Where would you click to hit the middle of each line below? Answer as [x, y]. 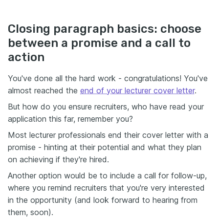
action [26, 57]
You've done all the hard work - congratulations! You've [108, 78]
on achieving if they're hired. [58, 159]
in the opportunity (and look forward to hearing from [103, 200]
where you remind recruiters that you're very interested [106, 188]
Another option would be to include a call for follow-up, [107, 175]
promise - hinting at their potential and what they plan [105, 147]
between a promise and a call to [99, 43]
